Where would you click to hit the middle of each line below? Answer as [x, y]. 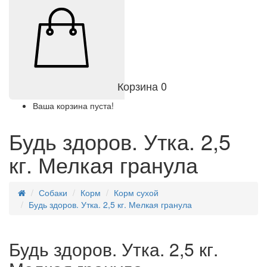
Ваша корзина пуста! [73, 106]
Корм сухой [136, 193]
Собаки [53, 193]
